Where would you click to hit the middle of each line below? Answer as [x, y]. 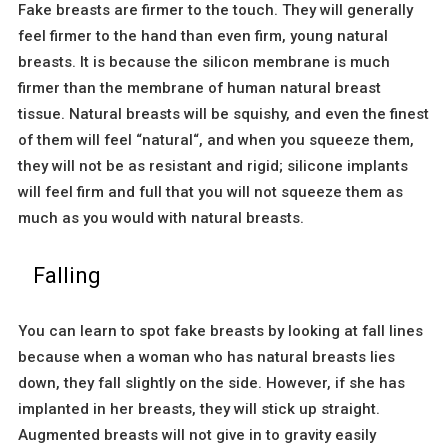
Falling [67, 275]
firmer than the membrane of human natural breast [199, 87]
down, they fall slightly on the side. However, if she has [211, 382]
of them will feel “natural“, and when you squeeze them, [216, 139]
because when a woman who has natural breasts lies [206, 356]
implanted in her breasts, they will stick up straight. [199, 408]
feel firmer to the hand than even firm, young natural [203, 35]
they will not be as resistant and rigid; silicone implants [213, 165]
